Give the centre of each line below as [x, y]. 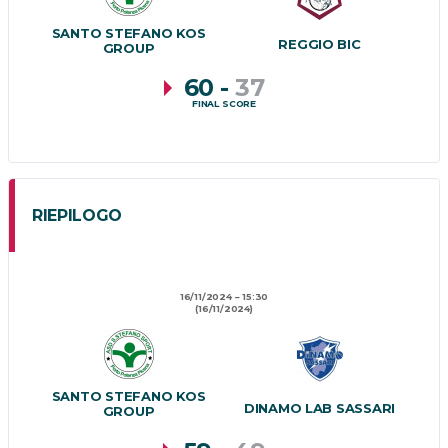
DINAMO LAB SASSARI [319, 407]
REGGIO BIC [319, 44]
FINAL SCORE [224, 104]
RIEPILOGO [77, 216]
